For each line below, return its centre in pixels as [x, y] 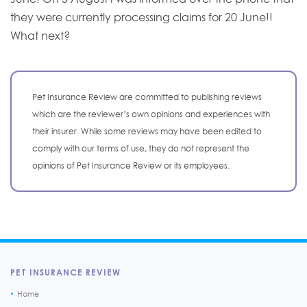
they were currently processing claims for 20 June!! [142, 17]
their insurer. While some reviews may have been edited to [147, 131]
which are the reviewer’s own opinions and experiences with [151, 114]
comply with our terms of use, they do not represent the [141, 148]
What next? [40, 35]
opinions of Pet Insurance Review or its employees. [131, 165]
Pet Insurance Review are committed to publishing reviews [147, 97]
